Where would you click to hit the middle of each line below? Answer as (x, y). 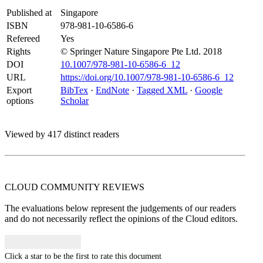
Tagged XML (162, 90)
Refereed (23, 38)
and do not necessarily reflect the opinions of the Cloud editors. (121, 219)
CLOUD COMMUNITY (53, 187)
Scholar (75, 101)
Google (209, 90)
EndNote (112, 90)
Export (19, 90)
